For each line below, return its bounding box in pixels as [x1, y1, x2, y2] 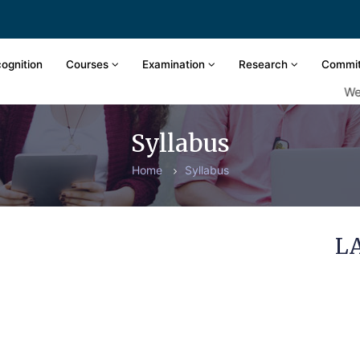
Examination [142, 58, 208, 71]
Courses [66, 58, 112, 71]
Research [239, 58, 291, 71]
